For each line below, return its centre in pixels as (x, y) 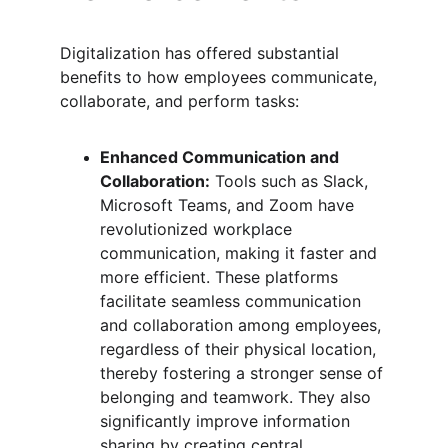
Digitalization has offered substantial (202, 53)
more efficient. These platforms (221, 277)
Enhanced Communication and (221, 157)
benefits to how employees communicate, (221, 77)
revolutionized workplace (198, 229)
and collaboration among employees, (243, 325)
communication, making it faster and (241, 253)
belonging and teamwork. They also (238, 397)
